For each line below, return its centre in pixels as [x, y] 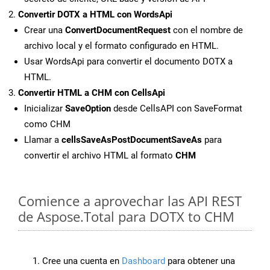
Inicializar [45, 109]
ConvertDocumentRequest [118, 30]
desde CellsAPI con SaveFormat [177, 109]
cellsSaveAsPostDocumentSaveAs [132, 140]
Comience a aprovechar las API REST [130, 201]
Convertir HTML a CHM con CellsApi [92, 93]
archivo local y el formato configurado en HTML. [121, 46]
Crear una [45, 30]
